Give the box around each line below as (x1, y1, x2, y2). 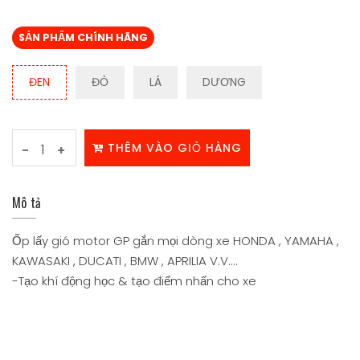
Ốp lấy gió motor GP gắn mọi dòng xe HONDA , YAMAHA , (12, 231, 339, 249)
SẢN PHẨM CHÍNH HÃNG (18, 30, 148, 44)
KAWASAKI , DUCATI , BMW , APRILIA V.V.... (12, 252, 238, 269)
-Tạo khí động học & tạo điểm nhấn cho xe (12, 272, 260, 289)
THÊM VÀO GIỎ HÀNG (108, 139, 242, 156)
